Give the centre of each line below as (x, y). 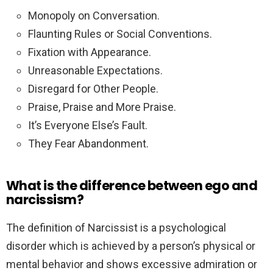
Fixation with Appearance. (90, 52)
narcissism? (45, 200)
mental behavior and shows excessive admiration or (132, 264)
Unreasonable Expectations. (95, 71)
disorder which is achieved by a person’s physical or (131, 246)
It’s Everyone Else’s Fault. (88, 126)
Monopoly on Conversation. (94, 16)
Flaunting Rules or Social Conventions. (120, 34)
